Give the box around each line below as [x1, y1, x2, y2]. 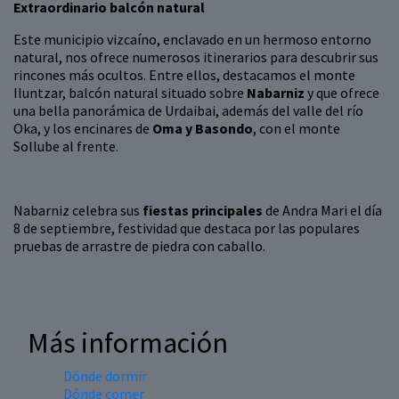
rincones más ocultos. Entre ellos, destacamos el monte [13, 66, 355, 85]
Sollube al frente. [13, 137, 118, 156]
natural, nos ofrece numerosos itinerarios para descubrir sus [13, 48, 379, 67]
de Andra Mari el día [263, 201, 382, 220]
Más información [28, 325, 228, 362]
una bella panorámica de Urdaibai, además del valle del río [13, 102, 363, 120]
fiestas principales [142, 201, 263, 220]
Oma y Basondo [152, 119, 253, 138]
